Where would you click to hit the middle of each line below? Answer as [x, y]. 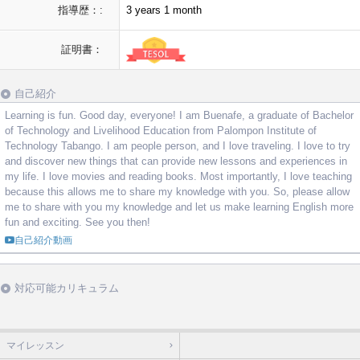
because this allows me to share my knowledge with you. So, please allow [177, 192]
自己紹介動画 [43, 241]
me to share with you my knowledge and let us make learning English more [179, 207]
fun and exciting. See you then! [78, 223]
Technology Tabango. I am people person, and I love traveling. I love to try [178, 146]
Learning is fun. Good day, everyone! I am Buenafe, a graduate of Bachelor [179, 116]
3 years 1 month [164, 10]
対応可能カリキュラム [67, 288]
